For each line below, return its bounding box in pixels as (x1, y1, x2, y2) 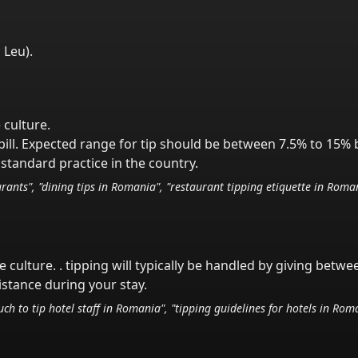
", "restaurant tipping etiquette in (156, 179, 327, 194)
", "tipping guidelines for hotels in (161, 300, 332, 316)
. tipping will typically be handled (59, 257, 258, 274)
